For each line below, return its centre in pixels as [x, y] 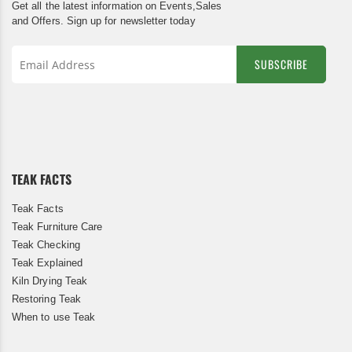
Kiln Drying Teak [50, 281]
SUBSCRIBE [281, 64]
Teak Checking [46, 245]
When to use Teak [54, 317]
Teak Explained [47, 263]
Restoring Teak [46, 299]
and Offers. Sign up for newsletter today [104, 21]
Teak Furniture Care [57, 227]
